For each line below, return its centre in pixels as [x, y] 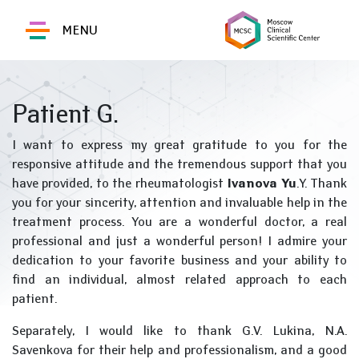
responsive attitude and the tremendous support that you [179, 164]
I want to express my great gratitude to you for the [179, 145]
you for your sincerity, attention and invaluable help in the [179, 202]
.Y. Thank [322, 183]
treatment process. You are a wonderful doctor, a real [179, 222]
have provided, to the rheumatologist [120, 183]
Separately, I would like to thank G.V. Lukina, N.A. [179, 331]
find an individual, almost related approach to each [179, 279]
